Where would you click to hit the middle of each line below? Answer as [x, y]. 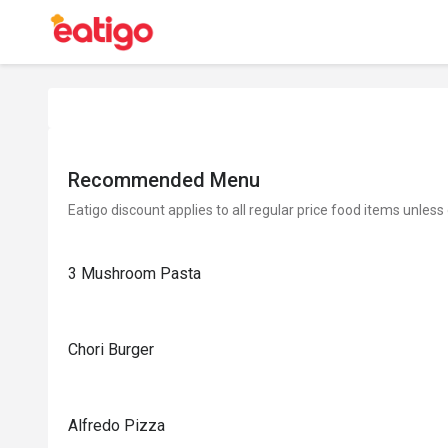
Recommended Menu [164, 180]
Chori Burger [111, 349]
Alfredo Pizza [116, 425]
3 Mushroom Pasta [134, 273]
